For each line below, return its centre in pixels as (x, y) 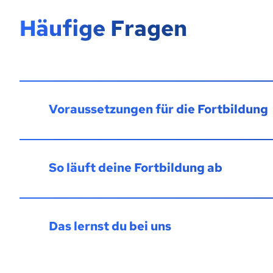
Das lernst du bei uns (110, 226)
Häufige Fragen (103, 28)
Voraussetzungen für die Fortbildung (158, 109)
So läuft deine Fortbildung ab (136, 168)
